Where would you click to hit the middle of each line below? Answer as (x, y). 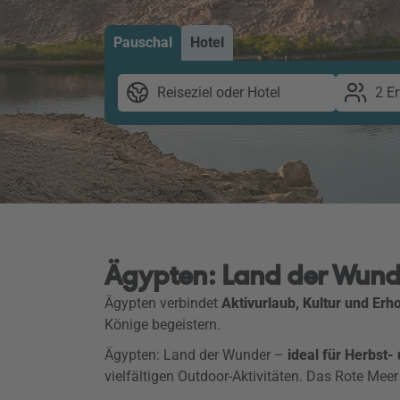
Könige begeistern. (164, 325)
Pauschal (143, 42)
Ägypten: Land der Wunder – (196, 355)
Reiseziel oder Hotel (219, 92)
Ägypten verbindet (163, 303)
